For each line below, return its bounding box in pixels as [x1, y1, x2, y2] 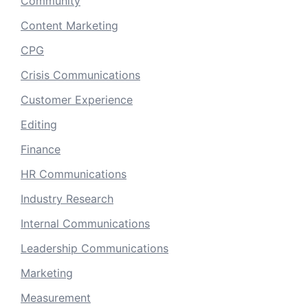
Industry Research [21, 192, 113, 206]
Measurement [21, 291, 91, 305]
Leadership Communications [21, 241, 168, 256]
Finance [21, 142, 60, 157]
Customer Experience [21, 93, 133, 107]
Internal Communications [21, 217, 150, 231]
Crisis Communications [21, 68, 140, 82]
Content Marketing [21, 19, 118, 33]
